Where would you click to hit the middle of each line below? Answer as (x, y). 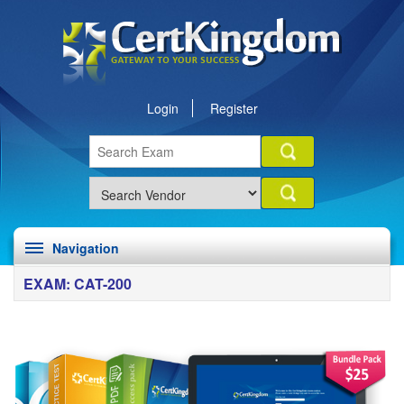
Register (234, 108)
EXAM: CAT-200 (78, 284)
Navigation (86, 248)
